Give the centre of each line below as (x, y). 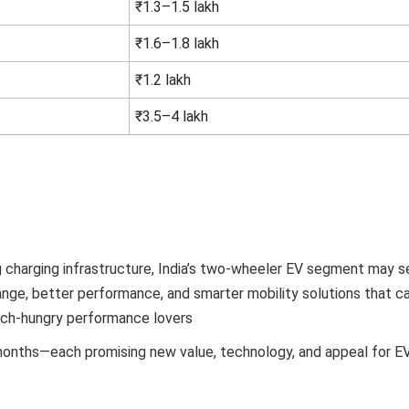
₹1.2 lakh (163, 79)
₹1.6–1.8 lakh (177, 43)
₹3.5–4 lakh (171, 116)
